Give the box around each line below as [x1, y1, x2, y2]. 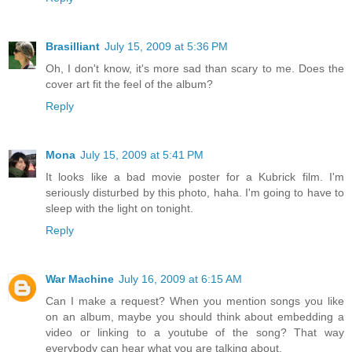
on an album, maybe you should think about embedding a [46, 310, 344, 324]
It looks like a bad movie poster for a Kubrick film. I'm [46, 170, 344, 184]
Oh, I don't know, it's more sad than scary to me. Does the [46, 62, 344, 75]
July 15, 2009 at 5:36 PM [104, 40, 228, 53]
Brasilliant [46, 40, 100, 53]
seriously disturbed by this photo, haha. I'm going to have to [46, 186, 344, 200]
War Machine [46, 273, 114, 286]
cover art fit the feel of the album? [46, 78, 213, 91]
